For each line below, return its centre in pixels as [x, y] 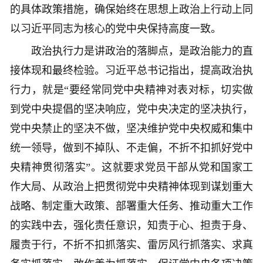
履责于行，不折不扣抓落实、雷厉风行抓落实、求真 [131, 245]
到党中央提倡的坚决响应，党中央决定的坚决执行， [131, 109]
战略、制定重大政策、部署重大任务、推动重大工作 [131, 206]
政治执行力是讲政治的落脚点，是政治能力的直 [131, 51]
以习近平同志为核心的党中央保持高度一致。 [116, 29]
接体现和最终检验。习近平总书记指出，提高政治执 [131, 71]
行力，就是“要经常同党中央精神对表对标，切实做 [131, 90]
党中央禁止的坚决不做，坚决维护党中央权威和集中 [131, 129]
